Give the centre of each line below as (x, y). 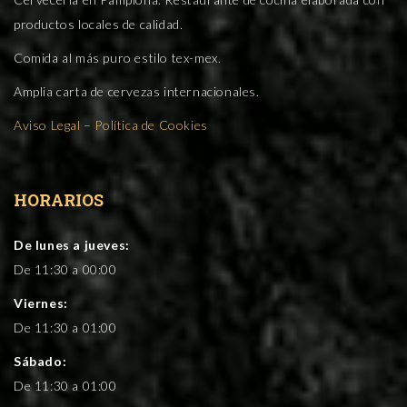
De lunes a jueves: (72, 245)
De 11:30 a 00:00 (65, 269)
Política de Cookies (151, 125)
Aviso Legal (47, 125)
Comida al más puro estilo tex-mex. (118, 58)
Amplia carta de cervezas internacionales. (137, 91)
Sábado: (40, 361)
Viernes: (41, 303)
